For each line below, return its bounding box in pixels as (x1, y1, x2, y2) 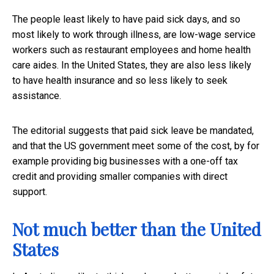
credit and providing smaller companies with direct (12, 171, 228, 183)
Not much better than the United (12, 218, 261, 241)
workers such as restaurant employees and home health (12, 44, 251, 56)
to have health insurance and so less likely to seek (12, 75, 228, 87)
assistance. (12, 90, 61, 102)
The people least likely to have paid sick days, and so (12, 13, 240, 26)
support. (12, 186, 47, 198)
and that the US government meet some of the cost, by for (12, 140, 259, 152)
